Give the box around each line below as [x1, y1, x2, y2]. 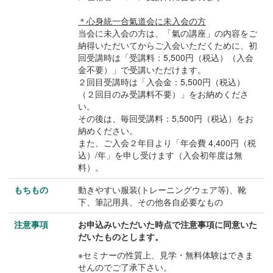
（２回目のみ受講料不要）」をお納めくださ [78, 88, 249, 100]
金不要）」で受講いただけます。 [78, 63, 206, 76]
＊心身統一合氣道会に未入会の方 [78, 15, 206, 27]
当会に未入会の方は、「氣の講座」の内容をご [78, 27, 257, 39]
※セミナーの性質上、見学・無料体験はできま [78, 249, 253, 261]
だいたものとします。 [78, 230, 163, 243]
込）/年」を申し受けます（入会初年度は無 [78, 149, 243, 161]
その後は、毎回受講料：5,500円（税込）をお [78, 112, 253, 124]
